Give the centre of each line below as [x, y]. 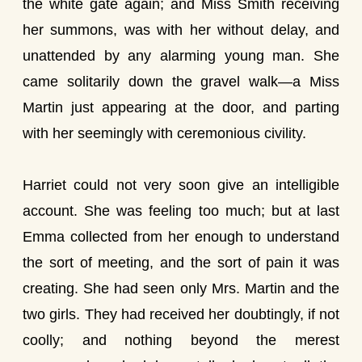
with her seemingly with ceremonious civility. [164, 133]
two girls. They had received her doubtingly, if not [181, 314]
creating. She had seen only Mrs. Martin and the [181, 288]
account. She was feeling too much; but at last [181, 211]
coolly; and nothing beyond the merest [181, 340]
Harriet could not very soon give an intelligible [181, 185]
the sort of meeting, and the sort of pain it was [181, 263]
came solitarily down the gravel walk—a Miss [181, 82]
